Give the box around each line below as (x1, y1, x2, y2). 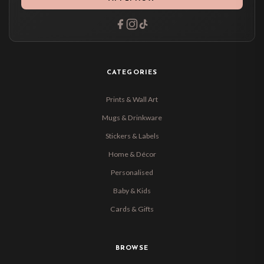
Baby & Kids (113, 186, 151, 196)
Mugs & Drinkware (102, 113, 162, 123)
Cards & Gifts (110, 204, 154, 214)
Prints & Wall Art (106, 95, 158, 104)
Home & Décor (108, 150, 156, 159)
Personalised (111, 168, 153, 177)
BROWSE (115, 245, 149, 252)
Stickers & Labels (105, 131, 159, 141)
